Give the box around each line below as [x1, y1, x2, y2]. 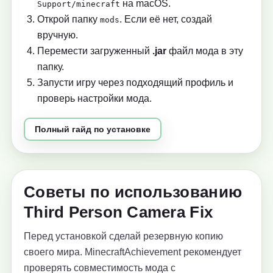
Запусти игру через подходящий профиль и [37, 77, 233, 88]
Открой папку [37, 14, 100, 25]
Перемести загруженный [37, 46, 152, 57]
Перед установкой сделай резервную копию [24, 231, 223, 242]
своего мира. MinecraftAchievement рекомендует [24, 247, 241, 258]
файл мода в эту [166, 46, 243, 57]
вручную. [37, 30, 78, 41]
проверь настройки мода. [37, 93, 152, 104]
